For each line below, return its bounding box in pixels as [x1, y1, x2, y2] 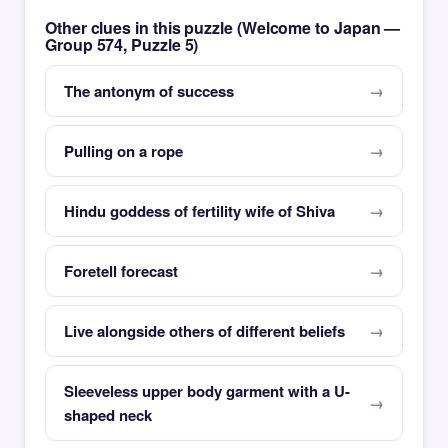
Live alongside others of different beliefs [64, 320, 345, 342]
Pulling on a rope [64, 140, 183, 162]
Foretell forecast [64, 260, 178, 282]
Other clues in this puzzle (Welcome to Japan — [45, 16, 401, 39]
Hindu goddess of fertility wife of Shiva [64, 200, 335, 222]
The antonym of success [64, 80, 234, 102]
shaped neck [64, 404, 152, 426]
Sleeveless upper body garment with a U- [64, 380, 350, 402]
